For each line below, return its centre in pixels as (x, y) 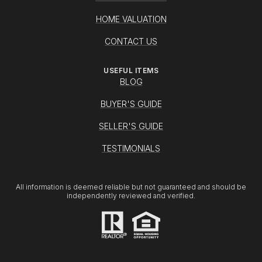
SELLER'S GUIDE (131, 126)
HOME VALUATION (131, 19)
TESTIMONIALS (131, 148)
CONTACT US (131, 41)
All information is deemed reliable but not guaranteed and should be (131, 187)
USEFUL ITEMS (131, 70)
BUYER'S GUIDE (131, 104)
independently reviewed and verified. (131, 196)
